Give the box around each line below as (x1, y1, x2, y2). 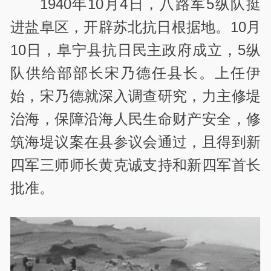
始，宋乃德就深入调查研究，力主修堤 (10, 87, 261, 104)
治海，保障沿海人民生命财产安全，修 (10, 110, 261, 127)
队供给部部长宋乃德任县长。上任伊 (10, 64, 261, 81)
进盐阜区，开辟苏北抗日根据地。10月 (10, 18, 261, 35)
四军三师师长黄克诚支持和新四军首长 (10, 156, 261, 173)
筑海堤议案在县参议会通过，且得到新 (10, 133, 261, 150)
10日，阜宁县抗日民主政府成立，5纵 (10, 41, 261, 58)
